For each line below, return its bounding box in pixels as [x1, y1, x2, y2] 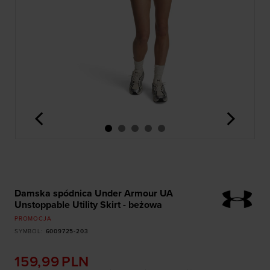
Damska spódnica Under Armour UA [14, 187, 173, 199]
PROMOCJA [14, 215, 52, 222]
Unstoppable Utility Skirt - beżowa [14, 199, 162, 211]
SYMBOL [14, 228, 41, 235]
